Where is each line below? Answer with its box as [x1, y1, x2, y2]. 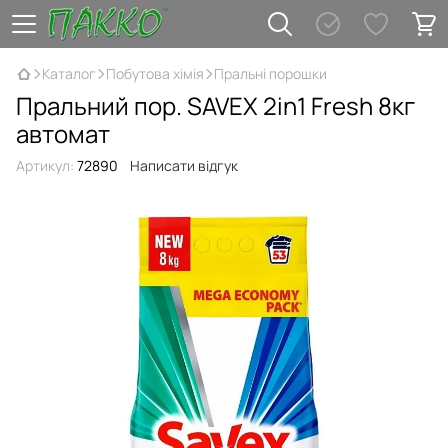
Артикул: [16, 156, 74, 175]
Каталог [42, 64, 96, 83]
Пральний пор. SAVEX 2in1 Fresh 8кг [16, 89, 415, 122]
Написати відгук [130, 156, 238, 175]
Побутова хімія [106, 64, 204, 83]
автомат [16, 117, 110, 150]
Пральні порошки [214, 64, 327, 83]
